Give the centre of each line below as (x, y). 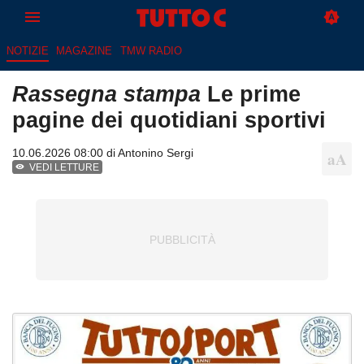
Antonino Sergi (156, 153)
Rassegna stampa (106, 94)
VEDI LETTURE (65, 168)
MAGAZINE (84, 51)
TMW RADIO (151, 51)
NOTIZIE (27, 51)
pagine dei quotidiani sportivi (169, 120)
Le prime (251, 94)
